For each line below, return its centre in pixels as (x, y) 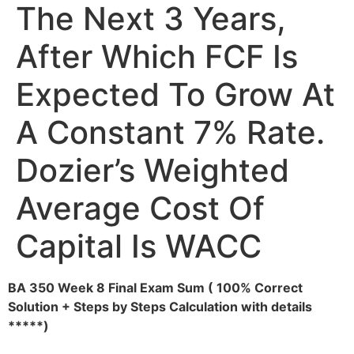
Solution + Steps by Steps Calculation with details (160, 307)
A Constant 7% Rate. (170, 132)
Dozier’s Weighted (153, 170)
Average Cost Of (140, 208)
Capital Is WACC (139, 246)
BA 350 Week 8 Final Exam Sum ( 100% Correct (155, 288)
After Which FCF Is (157, 56)
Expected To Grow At (175, 94)
